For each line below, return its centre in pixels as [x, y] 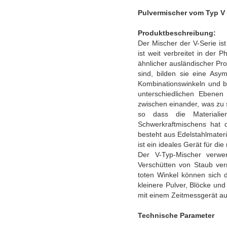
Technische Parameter [176, 216]
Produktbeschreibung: [177, 33]
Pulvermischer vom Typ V [181, 13]
